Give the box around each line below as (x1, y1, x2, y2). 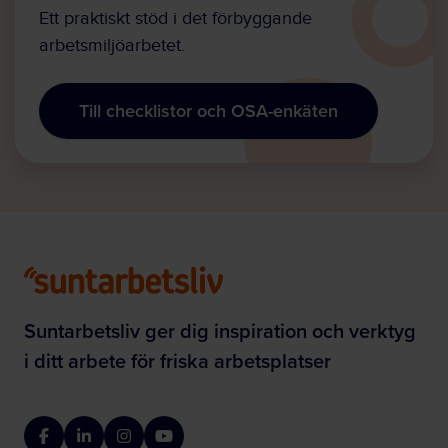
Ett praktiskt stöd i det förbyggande (39, 8, 312, 29)
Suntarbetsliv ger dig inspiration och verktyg (24, 316, 416, 345)
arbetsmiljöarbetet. (39, 35, 185, 56)
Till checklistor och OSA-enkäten (79, 98, 338, 123)
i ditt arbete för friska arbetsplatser (24, 346, 331, 375)
